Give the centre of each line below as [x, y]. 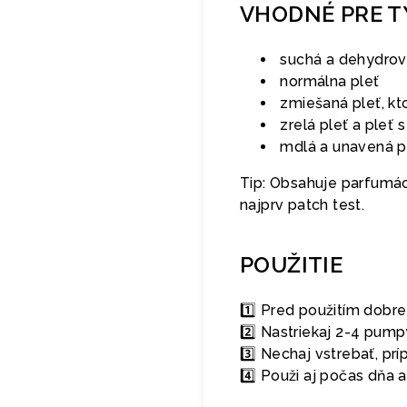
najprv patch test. [303, 205]
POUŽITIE [292, 265]
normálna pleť [328, 81]
